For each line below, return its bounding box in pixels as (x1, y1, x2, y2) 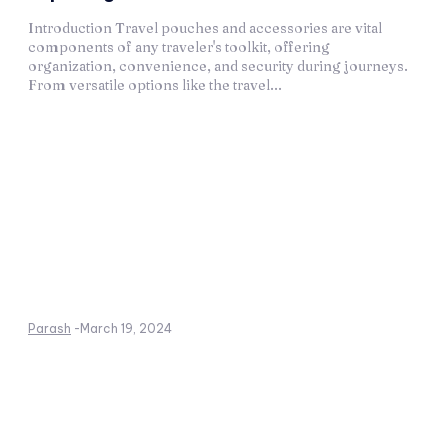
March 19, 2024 (80, 321, 172, 337)
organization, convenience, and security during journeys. (28, 57, 408, 76)
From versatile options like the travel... (28, 76, 282, 95)
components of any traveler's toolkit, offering (28, 38, 330, 57)
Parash (28, 321, 71, 337)
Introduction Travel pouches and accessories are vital (28, 19, 382, 38)
